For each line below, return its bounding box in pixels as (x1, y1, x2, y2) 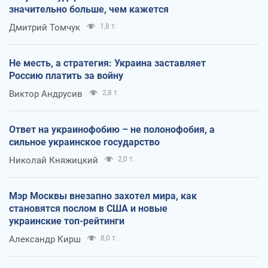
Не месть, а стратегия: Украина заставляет (9, 57, 206, 69)
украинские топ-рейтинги (9, 215, 124, 227)
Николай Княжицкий (9, 154, 98, 166)
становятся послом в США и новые (9, 202, 167, 214)
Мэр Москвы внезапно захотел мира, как (9, 190, 197, 202)
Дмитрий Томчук (9, 22, 80, 33)
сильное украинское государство (9, 136, 160, 148)
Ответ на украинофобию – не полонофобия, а (9, 123, 215, 135)
